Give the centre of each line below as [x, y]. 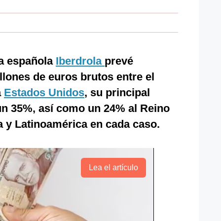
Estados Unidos [44, 92]
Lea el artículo [113, 167]
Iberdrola [80, 61]
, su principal [117, 92]
